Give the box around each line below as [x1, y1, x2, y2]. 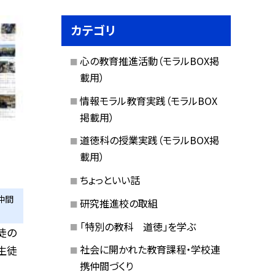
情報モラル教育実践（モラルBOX [79, 93, 217, 108]
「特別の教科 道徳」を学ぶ [79, 219, 196, 234]
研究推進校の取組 [79, 195, 158, 211]
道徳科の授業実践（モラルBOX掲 [79, 133, 219, 148]
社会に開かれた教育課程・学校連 [79, 242, 220, 257]
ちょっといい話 [79, 172, 140, 188]
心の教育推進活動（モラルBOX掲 [79, 53, 219, 68]
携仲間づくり [79, 258, 133, 274]
